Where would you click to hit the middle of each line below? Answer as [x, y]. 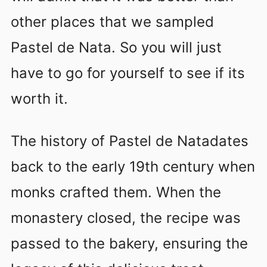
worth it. [39, 98]
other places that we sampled [112, 21]
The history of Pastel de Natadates [130, 141]
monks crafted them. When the [116, 193]
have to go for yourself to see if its [128, 73]
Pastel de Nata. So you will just [116, 47]
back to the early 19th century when [133, 167]
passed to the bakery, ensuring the [129, 244]
